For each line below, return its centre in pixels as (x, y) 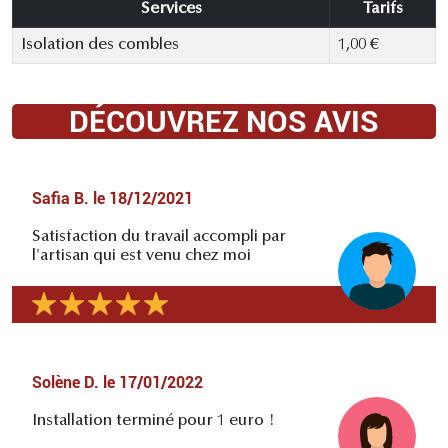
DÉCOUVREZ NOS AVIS (224, 121)
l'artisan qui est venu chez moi (141, 255)
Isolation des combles (100, 44)
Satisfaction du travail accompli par (159, 236)
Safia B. (60, 198)
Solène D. (65, 382)
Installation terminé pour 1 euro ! (153, 420)
